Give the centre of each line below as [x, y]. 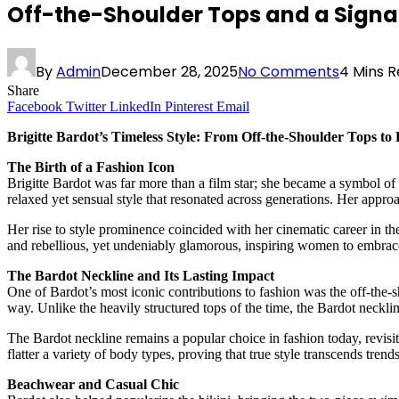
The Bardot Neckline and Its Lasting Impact [141, 275]
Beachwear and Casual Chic [93, 384]
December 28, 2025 [169, 71]
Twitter [86, 106]
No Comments [289, 71]
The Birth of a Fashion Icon [91, 167]
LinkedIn [135, 106]
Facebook [35, 106]
